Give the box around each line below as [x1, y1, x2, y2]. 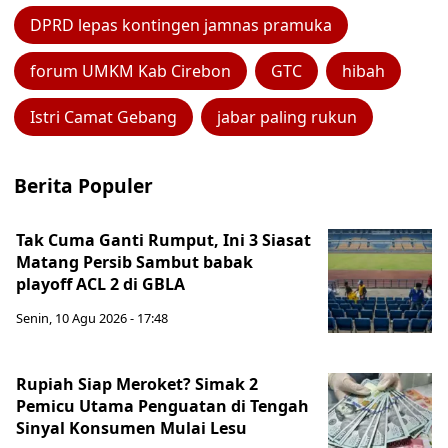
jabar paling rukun [217, 106, 357, 128]
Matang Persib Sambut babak [16, 251, 253, 273]
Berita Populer [14, 172, 153, 199]
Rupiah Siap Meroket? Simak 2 [16, 373, 258, 395]
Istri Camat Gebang [30, 106, 177, 128]
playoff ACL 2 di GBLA [16, 273, 185, 295]
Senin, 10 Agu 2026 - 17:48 [16, 309, 168, 327]
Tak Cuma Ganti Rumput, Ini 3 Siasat [16, 229, 311, 251]
